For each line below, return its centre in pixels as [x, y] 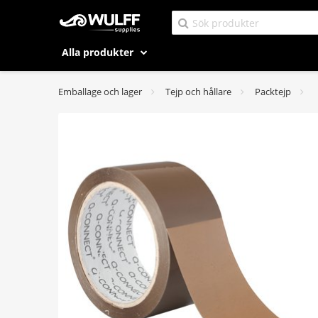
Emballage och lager [100, 92]
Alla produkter [99, 52]
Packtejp [273, 92]
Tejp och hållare [198, 92]
